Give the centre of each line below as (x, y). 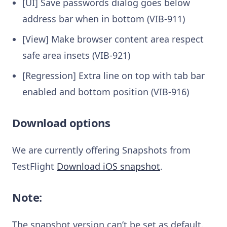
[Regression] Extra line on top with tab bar (113, 75)
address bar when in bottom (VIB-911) (104, 18)
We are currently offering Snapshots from (101, 150)
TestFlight (34, 166)
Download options (61, 122)
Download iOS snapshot (108, 166)
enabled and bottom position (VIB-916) (106, 91)
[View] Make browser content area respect (113, 39)
